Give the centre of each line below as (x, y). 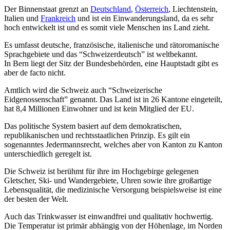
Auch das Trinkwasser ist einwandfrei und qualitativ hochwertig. (109, 216)
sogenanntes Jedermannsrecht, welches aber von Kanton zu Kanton (113, 144)
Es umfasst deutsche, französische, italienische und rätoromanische (112, 45)
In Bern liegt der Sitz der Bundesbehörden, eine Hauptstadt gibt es (111, 63)
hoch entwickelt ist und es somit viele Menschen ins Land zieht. (107, 27)
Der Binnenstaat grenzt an (47, 9)
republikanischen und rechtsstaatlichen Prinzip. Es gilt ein (97, 135)
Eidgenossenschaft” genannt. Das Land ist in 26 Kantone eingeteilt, (113, 99)
